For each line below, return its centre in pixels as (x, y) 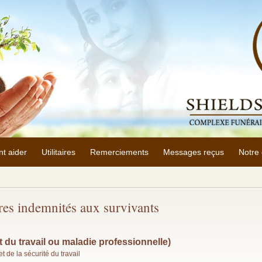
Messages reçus (193, 152)
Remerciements (119, 152)
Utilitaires (58, 152)
